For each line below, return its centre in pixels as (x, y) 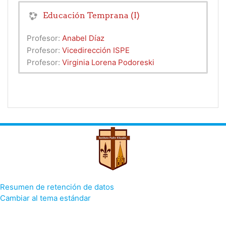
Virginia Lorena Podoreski (108, 63)
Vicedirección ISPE (96, 50)
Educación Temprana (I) (91, 15)
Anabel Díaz (83, 38)
